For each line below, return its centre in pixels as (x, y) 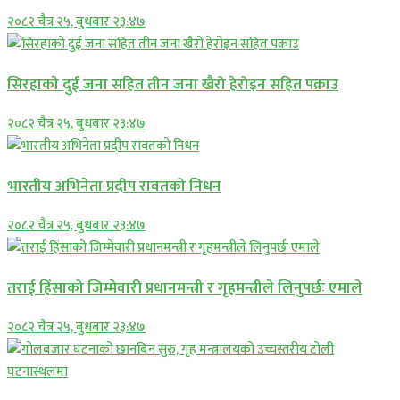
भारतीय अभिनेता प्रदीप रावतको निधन (114, 186)
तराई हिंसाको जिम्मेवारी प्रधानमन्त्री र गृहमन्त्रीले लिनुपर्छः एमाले (185, 287)
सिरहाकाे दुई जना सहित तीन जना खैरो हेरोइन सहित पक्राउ (173, 84)
